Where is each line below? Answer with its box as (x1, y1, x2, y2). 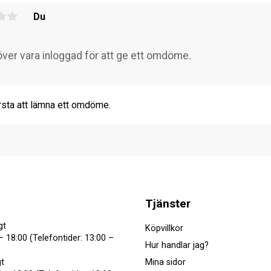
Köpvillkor (145, 223, 183, 233)
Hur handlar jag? (145, 240, 209, 250)
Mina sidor (145, 257, 186, 268)
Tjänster (145, 196, 191, 211)
